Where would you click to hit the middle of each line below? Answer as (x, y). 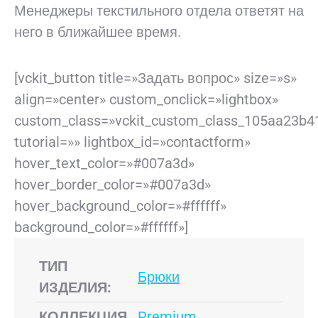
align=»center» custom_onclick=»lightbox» (146, 100)
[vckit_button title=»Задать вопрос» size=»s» (155, 78)
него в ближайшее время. (98, 32)
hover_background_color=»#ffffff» (120, 206)
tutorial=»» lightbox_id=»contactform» (132, 142)
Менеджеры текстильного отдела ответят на (159, 11)
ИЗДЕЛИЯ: (75, 288)
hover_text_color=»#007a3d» (104, 164)
